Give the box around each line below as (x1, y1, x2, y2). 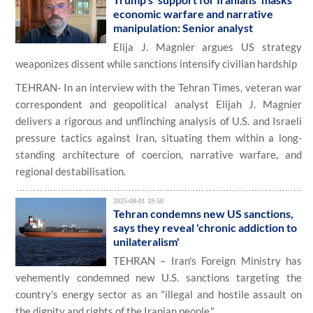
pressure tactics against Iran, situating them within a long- (15, 131, 302, 144)
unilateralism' (113, 235, 180, 248)
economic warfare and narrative (113, 7, 273, 20)
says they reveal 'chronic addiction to (113, 221, 297, 234)
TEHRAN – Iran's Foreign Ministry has (113, 254, 302, 267)
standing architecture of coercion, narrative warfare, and (15, 148, 302, 161)
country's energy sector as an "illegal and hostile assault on (15, 288, 302, 300)
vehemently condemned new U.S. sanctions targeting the (15, 271, 302, 284)
